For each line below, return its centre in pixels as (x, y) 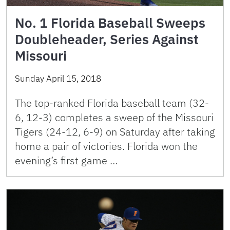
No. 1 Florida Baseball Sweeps (110, 23)
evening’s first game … (66, 161)
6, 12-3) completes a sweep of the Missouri (114, 118)
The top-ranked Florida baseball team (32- (112, 103)
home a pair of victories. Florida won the (106, 146)
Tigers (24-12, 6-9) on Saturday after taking (115, 132)
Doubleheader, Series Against (107, 39)
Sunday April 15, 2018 (58, 79)
